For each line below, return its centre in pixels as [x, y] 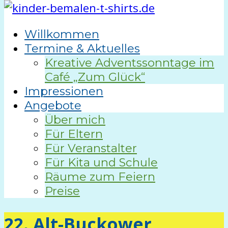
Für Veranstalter [91, 148]
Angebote [53, 106]
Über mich [75, 120]
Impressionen [64, 91]
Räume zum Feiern [100, 177]
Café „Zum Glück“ [95, 77]
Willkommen [62, 34]
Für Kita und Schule [101, 163]
